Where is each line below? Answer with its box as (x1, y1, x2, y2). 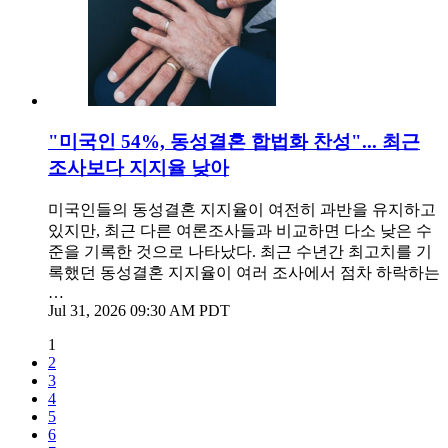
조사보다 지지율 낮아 (48, 156, 229, 178)
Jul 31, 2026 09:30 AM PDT (48, 301, 230, 319)
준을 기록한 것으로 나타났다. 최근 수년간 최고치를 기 (48, 242, 432, 260)
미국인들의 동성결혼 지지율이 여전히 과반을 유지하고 (48, 200, 436, 218)
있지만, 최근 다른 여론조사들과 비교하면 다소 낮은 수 (48, 221, 432, 239)
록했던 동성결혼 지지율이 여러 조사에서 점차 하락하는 (48, 263, 440, 281)
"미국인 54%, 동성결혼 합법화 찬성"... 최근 (48, 130, 420, 152)
